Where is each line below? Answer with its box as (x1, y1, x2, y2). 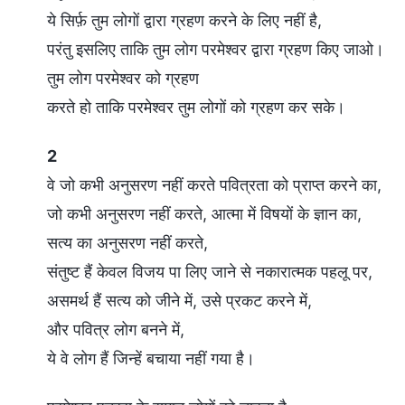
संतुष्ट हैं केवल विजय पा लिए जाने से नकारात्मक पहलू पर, (47, 261, 372, 281)
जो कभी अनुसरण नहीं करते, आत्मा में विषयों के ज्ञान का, (47, 203, 362, 223)
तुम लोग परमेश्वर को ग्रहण (47, 68, 199, 88)
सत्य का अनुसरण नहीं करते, (47, 232, 208, 252)
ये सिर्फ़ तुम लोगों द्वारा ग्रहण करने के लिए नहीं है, (47, 10, 322, 30)
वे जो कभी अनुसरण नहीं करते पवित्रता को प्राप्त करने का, (47, 174, 381, 194)
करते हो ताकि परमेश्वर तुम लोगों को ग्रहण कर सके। (47, 97, 345, 117)
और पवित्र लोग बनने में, (47, 319, 184, 339)
